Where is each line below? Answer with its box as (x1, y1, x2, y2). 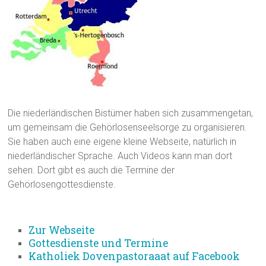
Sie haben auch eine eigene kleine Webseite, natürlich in (8, 136, 237, 147)
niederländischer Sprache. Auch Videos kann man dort (8, 150, 233, 161)
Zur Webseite (28, 223, 95, 237)
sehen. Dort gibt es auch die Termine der (8, 164, 175, 176)
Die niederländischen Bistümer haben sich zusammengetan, (8, 107, 254, 119)
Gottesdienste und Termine (28, 236, 169, 250)
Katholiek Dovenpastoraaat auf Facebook (28, 249, 240, 263)
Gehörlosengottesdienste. (8, 179, 116, 190)
